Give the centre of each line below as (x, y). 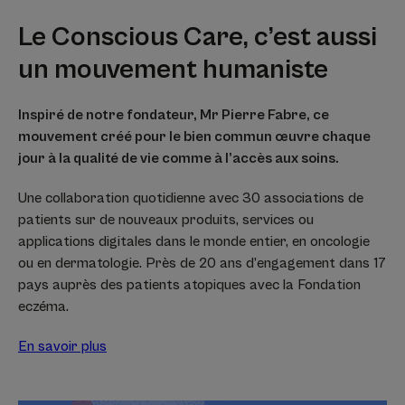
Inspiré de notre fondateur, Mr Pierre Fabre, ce (174, 114)
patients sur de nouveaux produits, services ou (166, 219)
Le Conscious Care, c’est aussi (198, 37)
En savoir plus (62, 346)
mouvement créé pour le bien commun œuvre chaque (194, 136)
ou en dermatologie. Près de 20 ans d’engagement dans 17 (202, 263)
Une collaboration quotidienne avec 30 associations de (191, 198)
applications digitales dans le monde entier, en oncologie (194, 241)
